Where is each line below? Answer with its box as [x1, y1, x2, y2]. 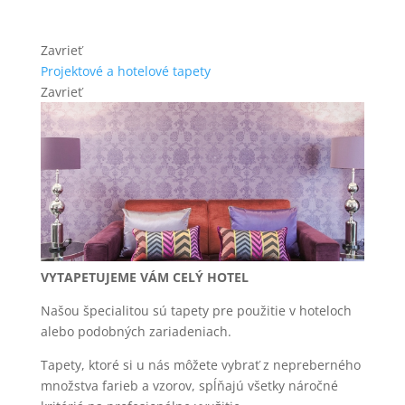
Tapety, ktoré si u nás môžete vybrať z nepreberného [40, 356, 361, 374]
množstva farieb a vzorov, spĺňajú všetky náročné [40, 377, 338, 395]
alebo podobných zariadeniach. [40, 323, 231, 341]
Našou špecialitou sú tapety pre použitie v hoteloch [40, 302, 352, 320]
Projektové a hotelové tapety [40, 62, 211, 80]
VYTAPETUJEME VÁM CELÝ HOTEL [40, 268, 249, 287]
